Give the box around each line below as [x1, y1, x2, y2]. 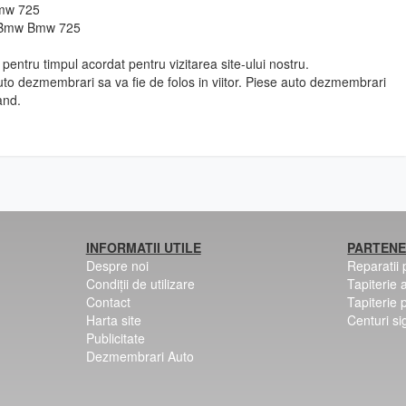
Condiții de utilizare [85, 274, 195, 293]
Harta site [85, 310, 141, 329]
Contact [85, 292, 130, 311]
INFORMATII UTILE [85, 237, 201, 256]
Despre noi [85, 256, 149, 275]
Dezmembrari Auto [85, 346, 194, 365]
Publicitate [85, 328, 145, 347]
